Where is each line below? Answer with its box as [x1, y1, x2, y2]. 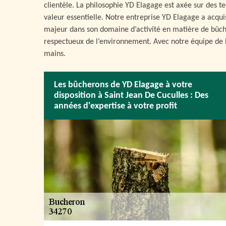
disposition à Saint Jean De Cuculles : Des [54, 91, 208, 100]
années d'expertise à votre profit [54, 101, 177, 111]
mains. [44, 50, 66, 58]
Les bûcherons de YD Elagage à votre [54, 80, 192, 90]
